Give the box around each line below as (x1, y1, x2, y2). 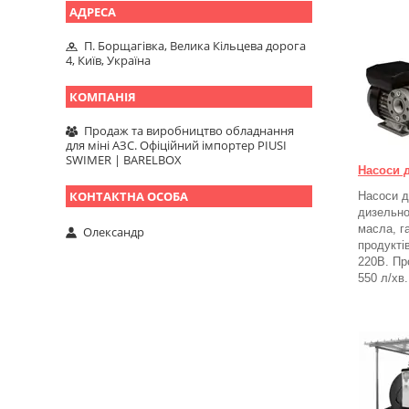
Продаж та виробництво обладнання (84, 122, 294, 140)
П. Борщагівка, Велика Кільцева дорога (84, 37, 306, 55)
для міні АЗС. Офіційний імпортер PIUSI (66, 137, 287, 154)
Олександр (83, 223, 144, 240)
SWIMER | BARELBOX (66, 152, 182, 169)
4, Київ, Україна (66, 52, 151, 69)
